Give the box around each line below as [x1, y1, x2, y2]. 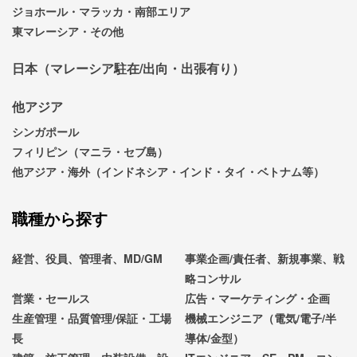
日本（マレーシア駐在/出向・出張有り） [12, 58, 245, 77]
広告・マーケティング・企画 [185, 289, 331, 306]
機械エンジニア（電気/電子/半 [185, 309, 337, 326]
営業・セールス [12, 289, 90, 306]
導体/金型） [185, 329, 245, 346]
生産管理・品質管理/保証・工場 [12, 309, 171, 326]
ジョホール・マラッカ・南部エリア [12, 2, 190, 19]
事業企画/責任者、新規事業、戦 [185, 249, 345, 266]
